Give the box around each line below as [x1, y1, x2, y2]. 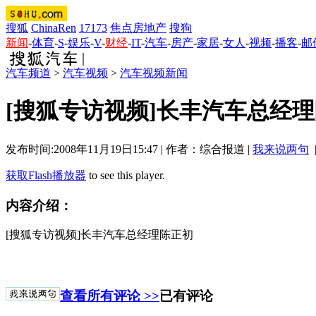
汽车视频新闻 [120, 67, 188, 79]
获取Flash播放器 [6, 169, 86, 181]
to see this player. [86, 169, 165, 181]
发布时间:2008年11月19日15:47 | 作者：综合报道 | [6, 142, 253, 155]
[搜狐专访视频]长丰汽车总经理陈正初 [6, 229, 193, 241]
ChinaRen [31, 22, 76, 34]
